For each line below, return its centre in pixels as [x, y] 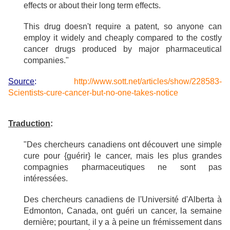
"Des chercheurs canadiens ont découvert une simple [123, 145]
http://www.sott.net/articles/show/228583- [148, 81]
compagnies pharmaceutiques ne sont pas [123, 167]
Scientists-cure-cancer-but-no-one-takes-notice [93, 93]
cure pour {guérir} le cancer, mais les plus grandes [123, 156]
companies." [46, 60]
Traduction [29, 123]
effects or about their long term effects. [92, 5]
